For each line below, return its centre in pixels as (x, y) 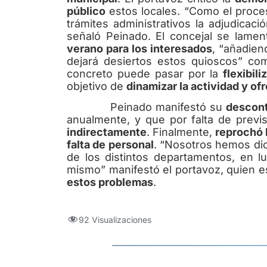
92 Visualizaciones (115, 219)
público (86, 11)
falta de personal (110, 145)
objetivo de (97, 86)
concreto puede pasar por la (145, 73)
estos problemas (110, 182)
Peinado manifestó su (146, 107)
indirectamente (107, 132)
